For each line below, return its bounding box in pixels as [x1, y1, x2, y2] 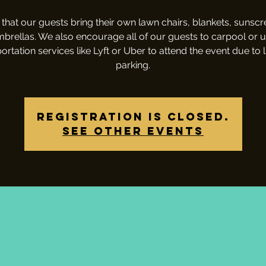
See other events [62, 123, 204, 138]
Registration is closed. [36, 109, 230, 123]
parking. [116, 59, 150, 71]
